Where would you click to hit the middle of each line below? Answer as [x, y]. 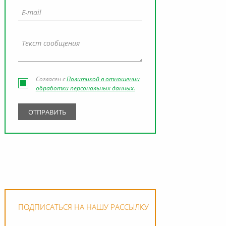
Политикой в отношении [103, 80]
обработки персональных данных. [85, 89]
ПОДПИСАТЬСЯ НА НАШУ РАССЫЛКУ [83, 208]
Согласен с [51, 80]
